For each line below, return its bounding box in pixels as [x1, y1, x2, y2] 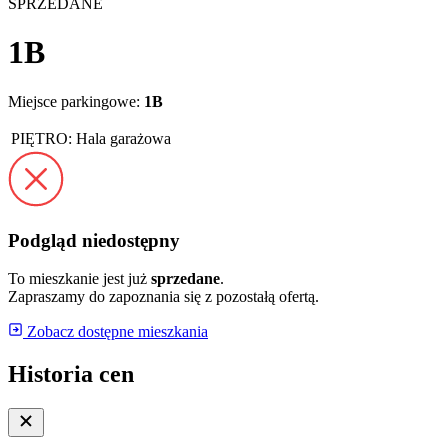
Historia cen [8, 361, 134, 388]
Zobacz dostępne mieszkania [23, 323, 208, 341]
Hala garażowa [76, 129, 171, 147]
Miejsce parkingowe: [8, 92, 144, 110]
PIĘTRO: [11, 129, 72, 147]
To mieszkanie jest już [8, 270, 151, 288]
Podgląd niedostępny [8, 229, 180, 251]
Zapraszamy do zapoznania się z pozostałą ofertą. [8, 288, 319, 306]
